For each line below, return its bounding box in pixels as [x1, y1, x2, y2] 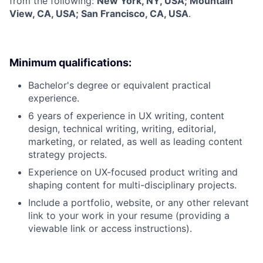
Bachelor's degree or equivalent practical [28, 79, 211, 91]
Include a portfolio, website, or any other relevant [28, 196, 249, 208]
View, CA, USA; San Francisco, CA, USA [9, 7, 188, 19]
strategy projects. [28, 148, 107, 160]
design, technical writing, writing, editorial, [28, 122, 216, 134]
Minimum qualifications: [9, 56, 131, 69]
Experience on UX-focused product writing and [28, 166, 238, 178]
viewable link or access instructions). [28, 222, 192, 234]
